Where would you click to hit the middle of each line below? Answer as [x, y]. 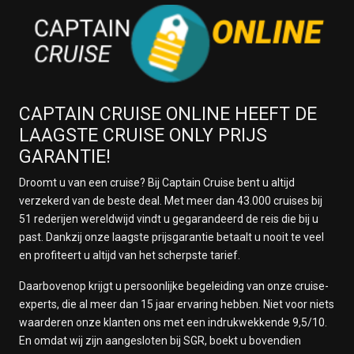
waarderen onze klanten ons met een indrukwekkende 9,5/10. [173, 322]
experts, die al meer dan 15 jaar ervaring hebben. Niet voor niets [177, 304]
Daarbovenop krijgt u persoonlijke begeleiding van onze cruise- [174, 286]
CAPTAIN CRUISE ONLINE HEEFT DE [168, 114]
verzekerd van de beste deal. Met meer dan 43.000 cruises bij [171, 201]
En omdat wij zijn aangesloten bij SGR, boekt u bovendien [160, 341]
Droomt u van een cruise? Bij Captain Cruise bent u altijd [157, 183]
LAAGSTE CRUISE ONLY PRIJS [143, 136]
